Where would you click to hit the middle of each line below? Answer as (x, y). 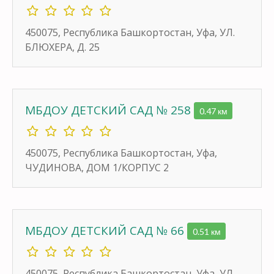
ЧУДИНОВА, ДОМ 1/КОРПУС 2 (97, 167)
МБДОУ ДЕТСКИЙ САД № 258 (109, 110)
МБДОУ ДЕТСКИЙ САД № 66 (106, 230)
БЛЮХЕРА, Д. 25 (62, 47)
